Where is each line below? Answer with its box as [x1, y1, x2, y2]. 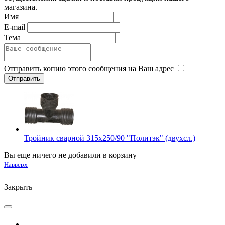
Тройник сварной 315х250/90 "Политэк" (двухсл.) [24, 133, 195, 142]
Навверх [4, 160, 28, 168]
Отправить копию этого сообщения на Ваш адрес [4, 64, 174, 73]
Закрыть [4, 182, 32, 191]
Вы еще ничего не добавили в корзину [4, 150, 137, 159]
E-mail [4, 22, 25, 31]
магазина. [4, 2, 37, 11]
